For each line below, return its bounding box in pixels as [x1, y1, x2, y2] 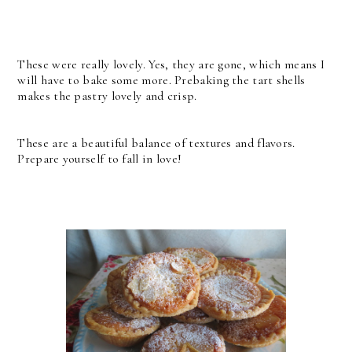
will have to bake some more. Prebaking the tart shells [17, 72, 306, 89]
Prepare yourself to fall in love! [17, 151, 182, 167]
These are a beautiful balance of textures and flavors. [17, 135, 299, 152]
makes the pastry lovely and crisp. [17, 88, 204, 104]
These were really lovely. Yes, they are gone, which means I [17, 57, 325, 73]
